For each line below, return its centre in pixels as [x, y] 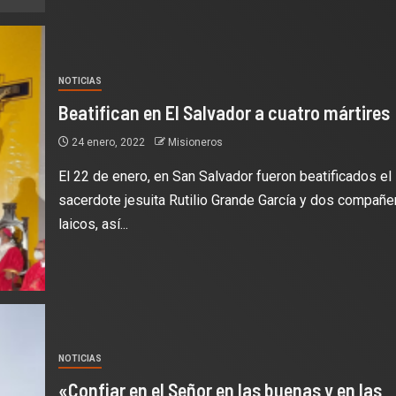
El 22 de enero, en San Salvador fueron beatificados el [225, 176]
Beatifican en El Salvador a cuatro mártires [224, 112]
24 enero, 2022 [108, 142]
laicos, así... [93, 224]
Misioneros [195, 142]
